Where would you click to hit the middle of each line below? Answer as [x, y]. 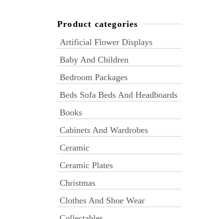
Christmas [77, 183]
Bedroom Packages [94, 77]
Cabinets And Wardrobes [104, 130]
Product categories [98, 24]
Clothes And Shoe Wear [102, 200]
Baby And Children [94, 60]
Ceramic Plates [86, 165]
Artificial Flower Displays [106, 42]
